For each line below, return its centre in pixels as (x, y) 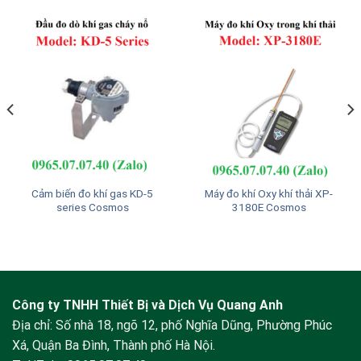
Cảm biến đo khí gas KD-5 (92, 194)
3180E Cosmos (269, 207)
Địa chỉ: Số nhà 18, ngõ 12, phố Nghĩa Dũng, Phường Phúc (172, 325)
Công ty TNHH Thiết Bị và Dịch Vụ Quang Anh (147, 305)
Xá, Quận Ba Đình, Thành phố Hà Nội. (114, 345)
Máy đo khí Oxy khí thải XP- (269, 194)
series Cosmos (92, 207)
